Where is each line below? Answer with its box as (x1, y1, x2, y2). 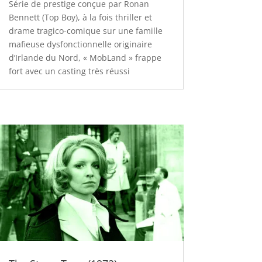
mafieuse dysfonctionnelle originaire (8, 39, 152, 50)
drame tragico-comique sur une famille (8, 25, 163, 37)
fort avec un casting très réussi (8, 65, 132, 77)
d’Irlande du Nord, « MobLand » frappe (8, 52, 161, 64)
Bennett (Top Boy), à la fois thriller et (8, 12, 152, 23)
